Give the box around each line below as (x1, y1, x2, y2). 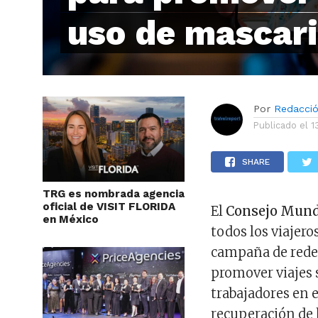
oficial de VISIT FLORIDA (43, 200, 175, 214)
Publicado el (253, 120, 309, 131)
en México (43, 213, 99, 226)
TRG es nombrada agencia (43, 187, 185, 201)
